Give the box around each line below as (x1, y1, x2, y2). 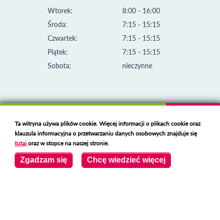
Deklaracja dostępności (5, 193, 76, 202)
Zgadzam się (20, 156, 68, 164)
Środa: (48, 20, 67, 29)
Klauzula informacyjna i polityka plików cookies (5, 182, 147, 191)
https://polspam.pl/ (63, 205, 121, 214)
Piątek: (48, 48, 68, 56)
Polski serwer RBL (5, 205, 63, 214)
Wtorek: (48, 6, 73, 15)
